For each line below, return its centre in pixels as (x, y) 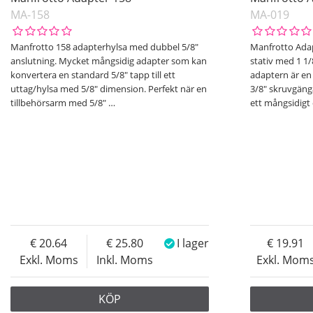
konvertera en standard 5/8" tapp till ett (93, 75)
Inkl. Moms (125, 260)
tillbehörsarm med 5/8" (59, 103)
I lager (193, 243)
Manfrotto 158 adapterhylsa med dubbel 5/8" (104, 47)
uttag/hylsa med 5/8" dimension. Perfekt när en (109, 89)
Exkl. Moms (49, 260)
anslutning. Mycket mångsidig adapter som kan (109, 61)
